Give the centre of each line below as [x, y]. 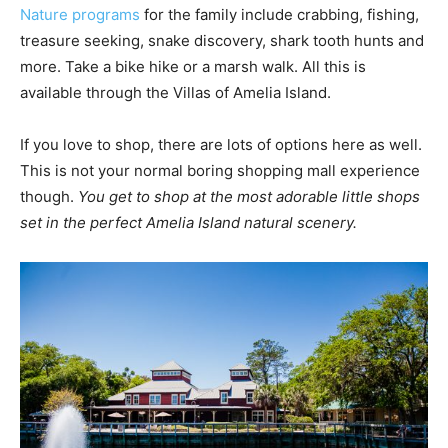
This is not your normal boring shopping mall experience [220, 170]
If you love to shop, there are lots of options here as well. [221, 144]
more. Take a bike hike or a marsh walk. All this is [193, 66]
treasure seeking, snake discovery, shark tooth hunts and [222, 40]
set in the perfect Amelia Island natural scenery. [190, 222]
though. [49, 196]
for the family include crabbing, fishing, [281, 14]
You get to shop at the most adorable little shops [249, 196]
